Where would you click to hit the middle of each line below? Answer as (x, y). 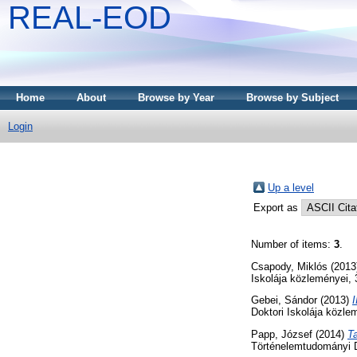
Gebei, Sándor (284, 300)
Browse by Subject (292, 98)
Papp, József (282, 335)
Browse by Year (176, 98)
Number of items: (292, 244)
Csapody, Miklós (289, 266)
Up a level (291, 187)
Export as (277, 207)
